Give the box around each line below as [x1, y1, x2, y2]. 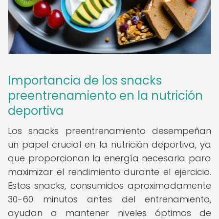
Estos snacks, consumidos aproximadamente [8, 179, 211, 192]
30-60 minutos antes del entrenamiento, [8, 193, 211, 205]
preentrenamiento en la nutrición [8, 88, 203, 104]
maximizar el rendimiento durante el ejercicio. [8, 166, 211, 178]
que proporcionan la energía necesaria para [8, 152, 211, 164]
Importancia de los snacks [8, 72, 162, 88]
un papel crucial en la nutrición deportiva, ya [8, 138, 211, 151]
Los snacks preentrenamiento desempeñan [8, 125, 211, 137]
